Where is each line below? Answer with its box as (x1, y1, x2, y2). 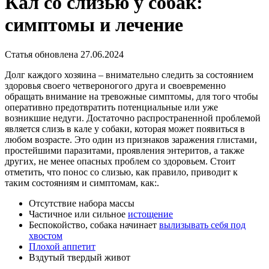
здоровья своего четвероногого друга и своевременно (5, 80, 226, 91)
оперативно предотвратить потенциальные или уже (5, 101, 218, 112)
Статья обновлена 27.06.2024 (5, 49, 124, 59)
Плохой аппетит (29, 241, 95, 252)
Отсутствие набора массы (29, 198, 134, 208)
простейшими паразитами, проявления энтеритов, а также (5, 145, 244, 156)
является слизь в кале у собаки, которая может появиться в (5, 123, 245, 134)
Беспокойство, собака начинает (29, 219, 159, 230)
